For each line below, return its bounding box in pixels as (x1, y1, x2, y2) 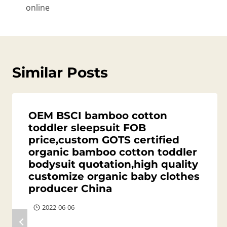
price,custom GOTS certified (28, 134, 179, 146)
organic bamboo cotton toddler (28, 146, 197, 159)
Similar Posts (12, 64, 108, 82)
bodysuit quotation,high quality (28, 158, 198, 171)
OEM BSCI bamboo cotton (28, 109, 167, 122)
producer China (28, 182, 112, 195)
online (26, 2, 50, 14)
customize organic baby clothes (28, 170, 200, 183)
